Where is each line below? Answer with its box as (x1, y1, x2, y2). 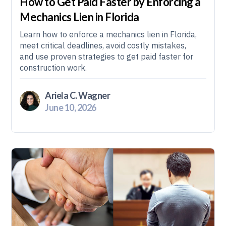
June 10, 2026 (45, 102, 96, 113)
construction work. (20, 63, 87, 73)
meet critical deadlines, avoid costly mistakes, (20, 40, 187, 50)
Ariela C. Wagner (45, 90, 110, 101)
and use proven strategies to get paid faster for (20, 51, 194, 62)
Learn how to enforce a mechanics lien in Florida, (20, 29, 197, 39)
